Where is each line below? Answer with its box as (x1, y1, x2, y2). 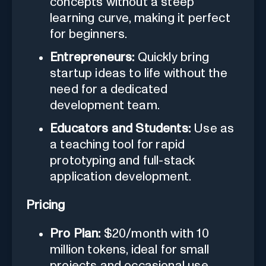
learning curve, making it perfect (50, 12, 230, 25)
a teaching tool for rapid (50, 138, 185, 151)
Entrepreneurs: (50, 51, 135, 64)
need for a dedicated (50, 83, 168, 96)
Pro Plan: (50, 227, 101, 240)
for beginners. (50, 28, 128, 41)
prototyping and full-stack (50, 154, 195, 167)
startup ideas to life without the (50, 67, 227, 80)
